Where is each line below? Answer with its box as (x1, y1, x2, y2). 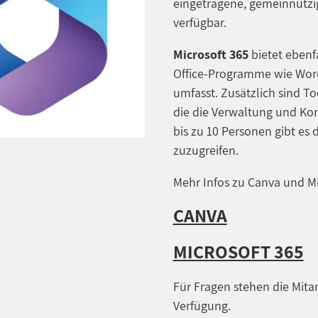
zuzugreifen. (172, 141, 238, 158)
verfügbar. (172, 13, 226, 31)
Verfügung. (172, 297, 234, 314)
